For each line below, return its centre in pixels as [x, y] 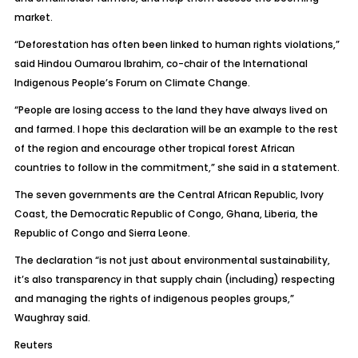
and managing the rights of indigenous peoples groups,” [154, 298]
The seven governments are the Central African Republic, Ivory [169, 195]
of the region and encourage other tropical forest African [154, 148]
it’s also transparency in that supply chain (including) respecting [174, 279]
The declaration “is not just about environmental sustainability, [172, 260]
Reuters [33, 345]
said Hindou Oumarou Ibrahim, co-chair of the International [161, 64]
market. [33, 17]
